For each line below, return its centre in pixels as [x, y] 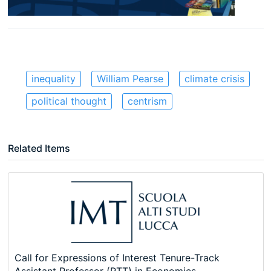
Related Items [39, 148]
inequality [53, 78]
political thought [69, 101]
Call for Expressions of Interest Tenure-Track [117, 257]
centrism [147, 101]
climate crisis [214, 78]
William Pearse [130, 78]
